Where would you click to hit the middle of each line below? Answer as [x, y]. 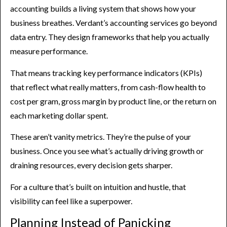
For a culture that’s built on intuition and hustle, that [98, 186]
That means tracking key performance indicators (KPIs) [106, 72]
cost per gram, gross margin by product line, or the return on [113, 101]
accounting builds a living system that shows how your [103, 9]
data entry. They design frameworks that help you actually [110, 37]
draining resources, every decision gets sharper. [91, 165]
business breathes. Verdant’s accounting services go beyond [113, 23]
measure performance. [49, 51]
